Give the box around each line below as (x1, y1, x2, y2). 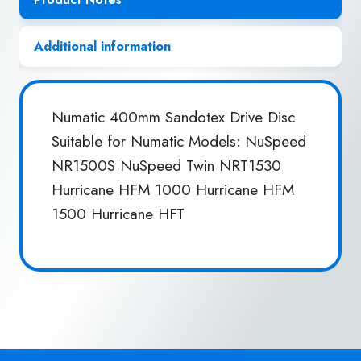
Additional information (33, 37, 171, 56)
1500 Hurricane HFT (52, 202, 185, 225)
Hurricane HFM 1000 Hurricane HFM (52, 178, 294, 201)
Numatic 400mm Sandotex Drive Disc (52, 106, 309, 128)
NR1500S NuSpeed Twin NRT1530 (52, 154, 281, 176)
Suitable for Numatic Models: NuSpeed (52, 130, 306, 152)
